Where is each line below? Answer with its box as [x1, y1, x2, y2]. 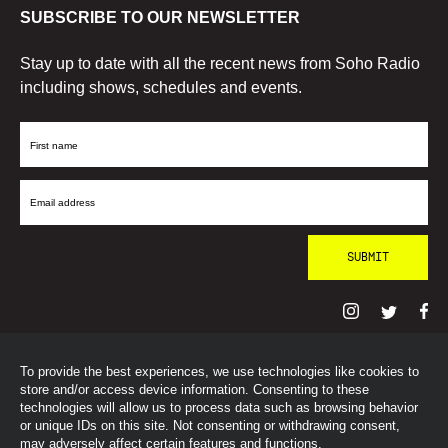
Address [19, 239, 78, 257]
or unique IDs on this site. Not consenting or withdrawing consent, [20, 418, 400, 433]
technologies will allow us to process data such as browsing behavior [20, 400, 418, 415]
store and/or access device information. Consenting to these [20, 382, 369, 397]
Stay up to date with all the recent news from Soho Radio [20, 54, 420, 72]
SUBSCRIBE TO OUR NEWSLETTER [20, 8, 300, 26]
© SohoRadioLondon [20, 374, 175, 392]
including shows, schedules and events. [20, 78, 302, 96]
